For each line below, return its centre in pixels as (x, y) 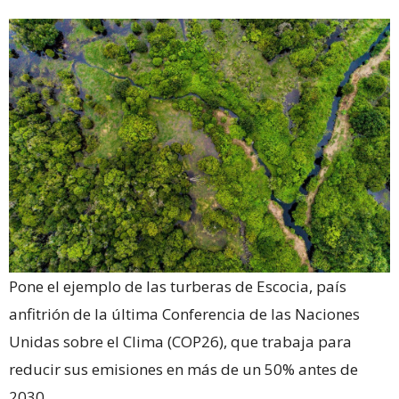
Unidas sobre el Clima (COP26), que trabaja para (180, 341)
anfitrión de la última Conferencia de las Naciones (184, 313)
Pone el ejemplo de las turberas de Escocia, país (178, 286)
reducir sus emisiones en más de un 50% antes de (183, 369)
